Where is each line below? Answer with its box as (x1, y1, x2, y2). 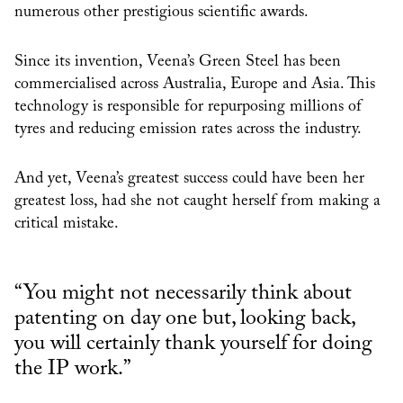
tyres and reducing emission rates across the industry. (14, 121, 362, 139)
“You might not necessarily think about (14, 282, 352, 305)
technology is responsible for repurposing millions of (14, 99, 362, 116)
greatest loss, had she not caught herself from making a (14, 193, 381, 210)
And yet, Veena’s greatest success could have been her (14, 171, 364, 188)
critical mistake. (14, 216, 119, 233)
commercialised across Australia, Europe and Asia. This (14, 76, 375, 94)
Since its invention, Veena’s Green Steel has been (14, 54, 341, 71)
